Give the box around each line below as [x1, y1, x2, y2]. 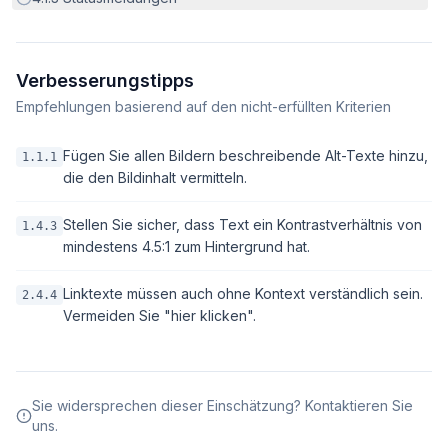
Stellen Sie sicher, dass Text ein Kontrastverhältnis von [63, 216, 422, 233]
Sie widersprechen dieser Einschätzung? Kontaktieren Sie [31, 397, 413, 414]
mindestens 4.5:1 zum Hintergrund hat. [63, 238, 310, 255]
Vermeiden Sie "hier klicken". [63, 307, 256, 324]
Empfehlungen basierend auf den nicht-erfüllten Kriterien [16, 98, 391, 115]
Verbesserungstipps [16, 70, 194, 91]
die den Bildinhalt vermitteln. [63, 169, 247, 186]
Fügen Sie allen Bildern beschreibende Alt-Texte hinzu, [63, 147, 428, 164]
